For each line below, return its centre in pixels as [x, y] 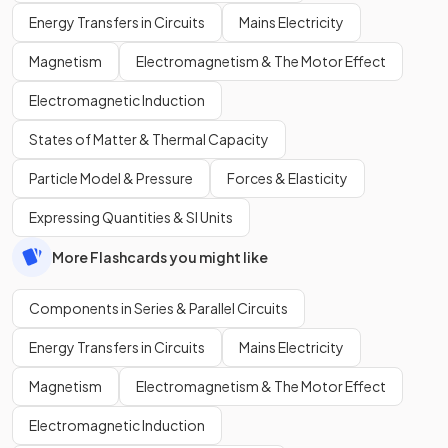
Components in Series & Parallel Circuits [158, 308]
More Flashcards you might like [160, 256]
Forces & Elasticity [287, 178]
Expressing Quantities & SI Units [131, 217]
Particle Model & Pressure [111, 178]
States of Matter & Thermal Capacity [149, 139]
